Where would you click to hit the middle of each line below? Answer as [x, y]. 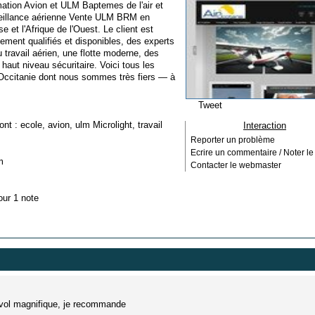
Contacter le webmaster [236, 165]
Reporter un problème [233, 140]
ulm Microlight [104, 125]
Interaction [265, 126]
